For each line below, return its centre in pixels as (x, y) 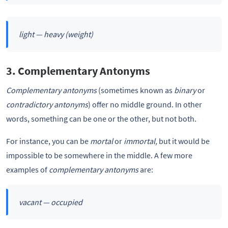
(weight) (79, 34)
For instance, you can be (48, 141)
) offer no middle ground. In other (145, 104)
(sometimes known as (135, 90)
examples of (27, 169)
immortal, (141, 141)
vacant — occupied (50, 202)
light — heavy (42, 34)
